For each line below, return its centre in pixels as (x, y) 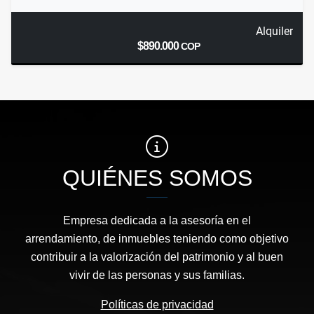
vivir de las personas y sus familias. (157, 275)
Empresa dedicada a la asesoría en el (157, 221)
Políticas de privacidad (157, 305)
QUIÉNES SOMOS (157, 178)
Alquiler (274, 32)
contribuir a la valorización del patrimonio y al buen (157, 257)
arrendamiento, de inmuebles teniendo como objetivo (157, 239)
